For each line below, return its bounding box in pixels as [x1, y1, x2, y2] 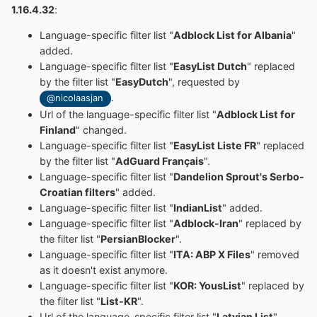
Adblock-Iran [173, 217, 238, 229]
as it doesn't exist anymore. [40, 263, 168, 276]
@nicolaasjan [47, 93, 104, 104]
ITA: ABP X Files [173, 248, 250, 260]
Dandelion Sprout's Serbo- [173, 170, 304, 183]
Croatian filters [40, 185, 115, 198]
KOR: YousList [173, 279, 241, 292]
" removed [250, 248, 299, 260]
